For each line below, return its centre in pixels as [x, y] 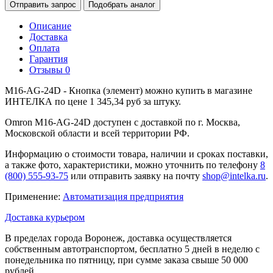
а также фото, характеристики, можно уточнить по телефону [133, 165]
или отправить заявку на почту [135, 175]
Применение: [34, 196]
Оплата [44, 48]
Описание [50, 26]
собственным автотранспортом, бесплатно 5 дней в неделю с [132, 249]
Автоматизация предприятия [123, 196]
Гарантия [48, 58]
